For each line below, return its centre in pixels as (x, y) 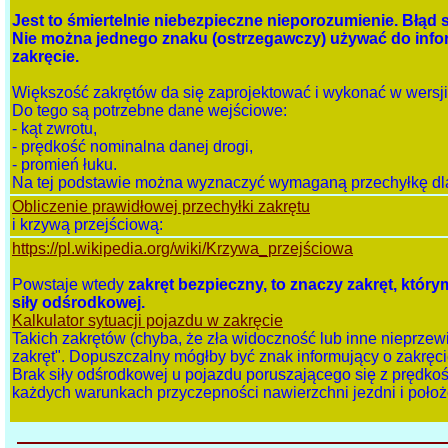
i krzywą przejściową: (87, 225)
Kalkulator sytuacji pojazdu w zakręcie (147, 321)
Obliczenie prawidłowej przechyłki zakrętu (161, 207)
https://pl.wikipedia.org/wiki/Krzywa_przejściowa (182, 249)
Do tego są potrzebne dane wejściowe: (149, 111)
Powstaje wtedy (70, 285)
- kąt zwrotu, (54, 129)
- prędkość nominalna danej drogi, (132, 147)
